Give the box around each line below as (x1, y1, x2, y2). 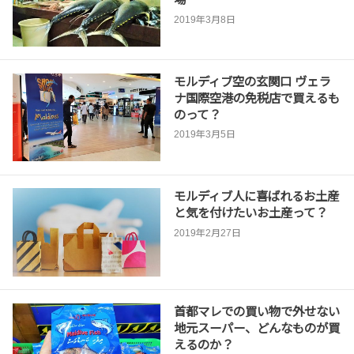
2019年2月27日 (173, 227, 241, 239)
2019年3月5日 (173, 129, 235, 141)
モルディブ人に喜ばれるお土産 (173, 190, 339, 204)
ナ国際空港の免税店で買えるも (173, 91, 340, 105)
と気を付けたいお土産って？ (173, 206, 327, 220)
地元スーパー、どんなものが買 (173, 321, 340, 335)
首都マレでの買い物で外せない (173, 304, 340, 318)
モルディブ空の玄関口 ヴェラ (173, 74, 330, 88)
